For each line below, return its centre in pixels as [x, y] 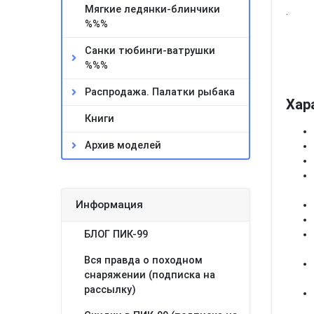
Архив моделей [123, 145]
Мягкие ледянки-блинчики [152, 9]
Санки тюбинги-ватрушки [150, 51]
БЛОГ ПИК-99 [116, 234]
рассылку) [110, 290]
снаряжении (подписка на [150, 275]
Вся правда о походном [143, 260]
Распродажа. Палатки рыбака [160, 92]
